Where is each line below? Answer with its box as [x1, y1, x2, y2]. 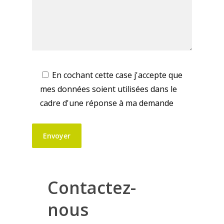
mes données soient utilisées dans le [40, 83, 177, 95]
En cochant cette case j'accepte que [52, 69, 183, 81]
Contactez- [47, 175, 136, 199]
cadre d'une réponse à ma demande [40, 97, 174, 109]
